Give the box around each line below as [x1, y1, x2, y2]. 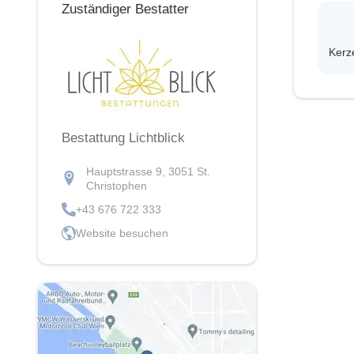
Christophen [85, 179, 147, 193]
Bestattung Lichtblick [62, 130, 185, 146]
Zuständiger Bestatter [62, 2, 189, 17]
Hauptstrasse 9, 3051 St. [85, 165, 210, 179]
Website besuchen [76, 227, 168, 240]
